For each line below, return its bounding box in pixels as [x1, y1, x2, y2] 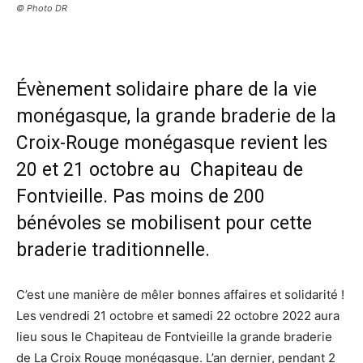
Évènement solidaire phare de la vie [16, 79, 317, 101]
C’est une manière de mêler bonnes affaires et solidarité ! [16, 287, 344, 303]
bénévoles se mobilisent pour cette [16, 212, 312, 235]
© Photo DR [16, 2, 67, 15]
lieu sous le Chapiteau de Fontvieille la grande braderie [16, 329, 332, 345]
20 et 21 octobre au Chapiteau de [16, 159, 303, 181]
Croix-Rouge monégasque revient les [16, 132, 327, 155]
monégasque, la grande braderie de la [16, 105, 336, 128]
